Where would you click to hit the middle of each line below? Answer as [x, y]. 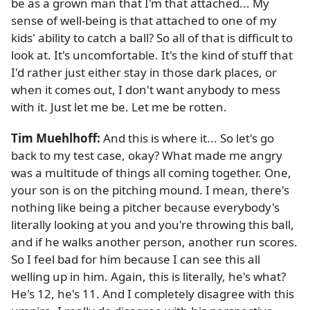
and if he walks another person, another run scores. [154, 242]
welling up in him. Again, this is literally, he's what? [148, 277]
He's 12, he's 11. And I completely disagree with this [153, 294]
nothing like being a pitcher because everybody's [145, 208]
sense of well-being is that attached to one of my [144, 21]
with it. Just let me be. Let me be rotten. [119, 107]
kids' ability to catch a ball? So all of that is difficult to [152, 38]
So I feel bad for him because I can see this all [136, 259]
